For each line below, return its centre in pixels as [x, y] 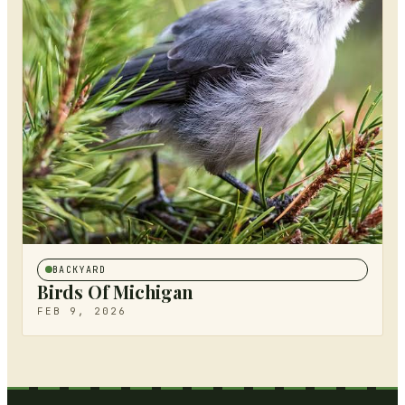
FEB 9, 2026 [82, 311]
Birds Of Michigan [115, 291]
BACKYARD [80, 269]
